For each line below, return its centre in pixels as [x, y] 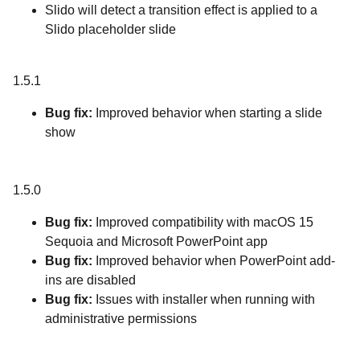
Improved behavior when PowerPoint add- [215, 261]
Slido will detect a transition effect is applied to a [181, 10]
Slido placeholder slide [110, 29]
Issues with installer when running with [205, 299]
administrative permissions [121, 319]
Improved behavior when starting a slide [207, 113]
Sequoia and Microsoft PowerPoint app [156, 241]
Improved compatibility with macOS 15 [205, 222]
